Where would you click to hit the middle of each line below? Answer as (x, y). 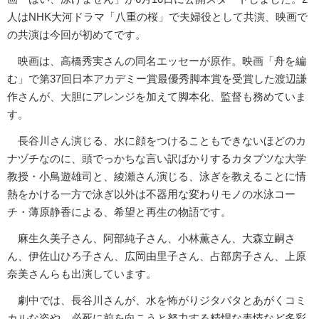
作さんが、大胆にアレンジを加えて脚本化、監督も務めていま (157, 96)
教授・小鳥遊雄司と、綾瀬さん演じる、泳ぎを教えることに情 (157, 176)
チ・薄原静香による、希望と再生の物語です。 (119, 211)
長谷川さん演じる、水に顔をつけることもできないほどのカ (157, 140)
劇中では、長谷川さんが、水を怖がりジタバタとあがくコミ (157, 300)
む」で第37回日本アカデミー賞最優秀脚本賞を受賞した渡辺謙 (157, 78)
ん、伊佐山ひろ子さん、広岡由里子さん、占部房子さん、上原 (157, 256)
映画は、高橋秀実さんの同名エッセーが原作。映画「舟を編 (157, 61)
